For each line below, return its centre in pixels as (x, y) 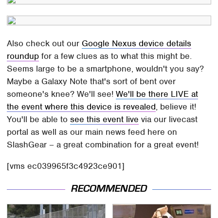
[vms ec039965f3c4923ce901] (66, 166)
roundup (23, 56)
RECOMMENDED (109, 189)
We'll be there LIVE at (157, 94)
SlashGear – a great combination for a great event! (103, 145)
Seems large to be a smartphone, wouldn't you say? (106, 69)
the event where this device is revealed (82, 107)
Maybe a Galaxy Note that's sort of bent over (91, 81)
